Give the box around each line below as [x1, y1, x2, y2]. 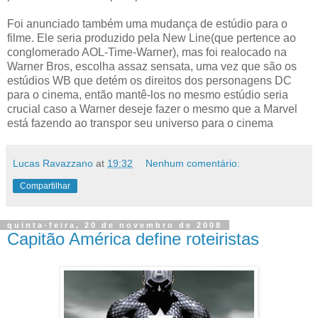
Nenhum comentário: [146, 157, 241, 169]
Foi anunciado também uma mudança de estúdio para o [7, 17, 287, 30]
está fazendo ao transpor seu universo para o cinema [7, 116, 273, 129]
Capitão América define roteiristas [7, 229, 259, 248]
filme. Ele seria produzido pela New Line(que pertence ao [7, 31, 296, 44]
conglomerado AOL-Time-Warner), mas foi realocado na [7, 45, 287, 58]
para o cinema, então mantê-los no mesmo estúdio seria [7, 88, 288, 101]
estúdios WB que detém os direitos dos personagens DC [7, 74, 292, 87]
